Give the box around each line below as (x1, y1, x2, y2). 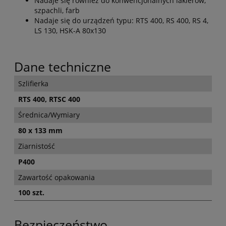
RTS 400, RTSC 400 (18, 94, 80, 104)
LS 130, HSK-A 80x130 (34, 25, 106, 35)
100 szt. (18, 187, 44, 197)
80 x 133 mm (18, 125, 63, 135)
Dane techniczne (14, 58, 111, 75)
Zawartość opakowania (18, 172, 95, 182)
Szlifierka (18, 78, 48, 88)
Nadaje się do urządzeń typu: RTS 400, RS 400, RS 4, (34, 15, 208, 25)
